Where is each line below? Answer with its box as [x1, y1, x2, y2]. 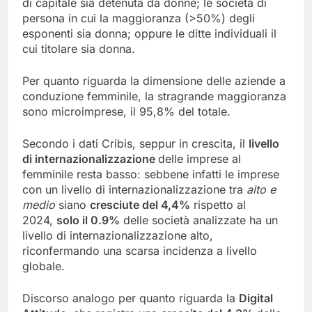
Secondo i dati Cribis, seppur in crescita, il [22, 136, 249, 151]
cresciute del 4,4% [90, 198, 190, 212]
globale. [22, 259, 65, 274]
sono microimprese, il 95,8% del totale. [22, 104, 231, 119]
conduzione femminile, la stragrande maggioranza [22, 89, 286, 104]
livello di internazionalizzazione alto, [22, 228, 213, 243]
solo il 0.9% [56, 213, 120, 228]
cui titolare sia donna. [22, 42, 135, 56]
